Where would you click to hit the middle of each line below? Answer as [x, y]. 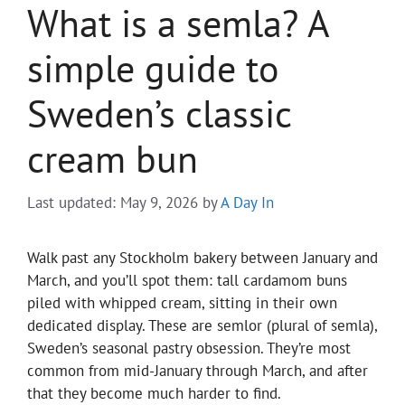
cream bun [113, 158]
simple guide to [153, 68]
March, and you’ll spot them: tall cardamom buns [187, 281]
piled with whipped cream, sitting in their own [182, 303]
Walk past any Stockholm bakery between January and [202, 258]
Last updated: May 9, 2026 [113, 203]
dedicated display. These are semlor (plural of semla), [202, 326]
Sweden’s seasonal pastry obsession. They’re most [189, 348]
